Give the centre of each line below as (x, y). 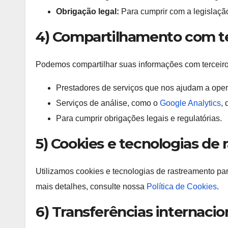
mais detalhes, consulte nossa (91, 187)
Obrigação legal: (88, 11)
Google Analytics (190, 103)
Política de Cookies (182, 187)
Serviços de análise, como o (108, 103)
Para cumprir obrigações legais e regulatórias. (139, 118)
